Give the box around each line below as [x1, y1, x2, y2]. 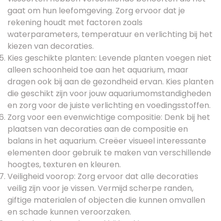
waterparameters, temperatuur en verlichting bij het [7, 28, 213, 40]
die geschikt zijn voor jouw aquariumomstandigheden [7, 87, 211, 99]
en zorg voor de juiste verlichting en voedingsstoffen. [7, 99, 211, 111]
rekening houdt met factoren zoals [7, 16, 143, 28]
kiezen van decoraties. [7, 40, 94, 52]
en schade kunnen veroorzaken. [7, 206, 131, 218]
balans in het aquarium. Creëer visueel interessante [7, 135, 206, 147]
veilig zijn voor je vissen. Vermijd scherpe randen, [7, 182, 193, 194]
